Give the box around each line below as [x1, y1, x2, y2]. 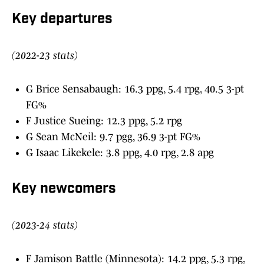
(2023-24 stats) [12, 219, 78, 232]
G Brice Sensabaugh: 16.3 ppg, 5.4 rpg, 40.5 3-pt [26, 83, 244, 95]
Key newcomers [12, 182, 116, 197]
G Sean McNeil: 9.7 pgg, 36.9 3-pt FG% [26, 131, 200, 143]
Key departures [12, 12, 113, 27]
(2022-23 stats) [12, 49, 78, 62]
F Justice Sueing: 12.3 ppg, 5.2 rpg [26, 115, 182, 127]
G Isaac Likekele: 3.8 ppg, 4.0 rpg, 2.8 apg [26, 147, 214, 159]
